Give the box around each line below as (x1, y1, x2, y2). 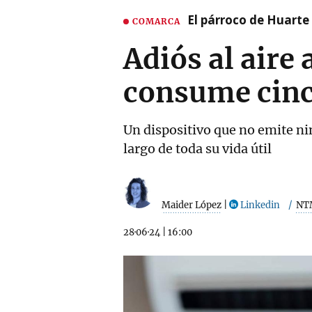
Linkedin (238, 198, 280, 211)
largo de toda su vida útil (123, 141, 272, 157)
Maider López (162, 198, 221, 211)
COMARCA (132, 15, 180, 26)
